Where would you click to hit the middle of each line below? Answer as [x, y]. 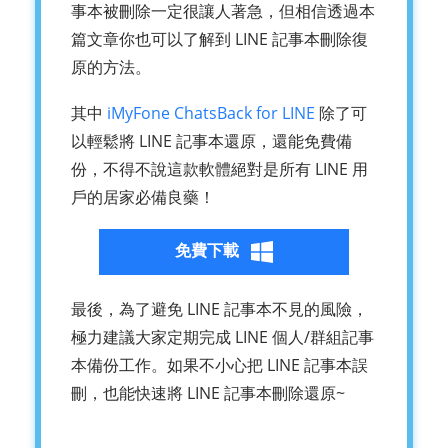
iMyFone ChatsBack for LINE [211, 113]
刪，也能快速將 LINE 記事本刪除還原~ [208, 393]
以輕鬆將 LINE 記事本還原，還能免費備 [211, 141]
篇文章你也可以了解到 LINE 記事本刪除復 [219, 39]
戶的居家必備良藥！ [143, 197]
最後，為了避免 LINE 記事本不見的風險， [219, 309]
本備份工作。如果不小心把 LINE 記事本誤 [219, 365]
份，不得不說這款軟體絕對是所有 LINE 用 [219, 169]
